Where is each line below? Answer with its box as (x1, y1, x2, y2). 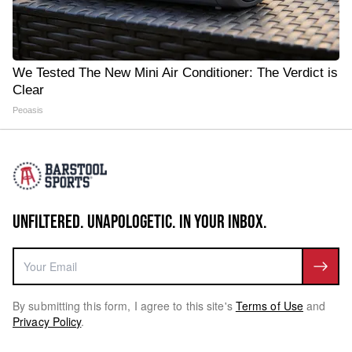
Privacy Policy (13, 313, 82, 329)
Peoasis (13, 105, 43, 115)
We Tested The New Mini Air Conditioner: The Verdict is (13, 65, 338, 80)
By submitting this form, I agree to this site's (13, 298, 233, 313)
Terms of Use (235, 298, 304, 313)
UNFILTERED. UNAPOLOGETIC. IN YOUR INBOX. (13, 211, 267, 233)
